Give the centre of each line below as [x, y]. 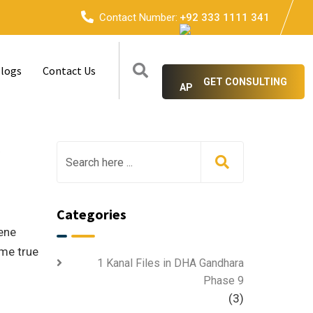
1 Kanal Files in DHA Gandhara [170, 263]
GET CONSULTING [245, 82]
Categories [91, 214]
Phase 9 [224, 281]
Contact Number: [138, 17]
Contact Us [69, 71]
